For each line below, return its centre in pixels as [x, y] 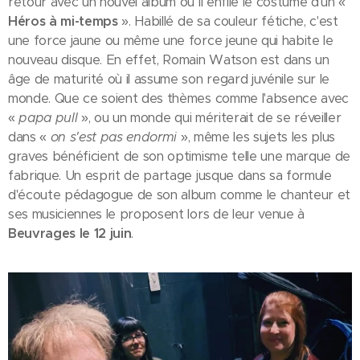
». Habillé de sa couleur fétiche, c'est [230, 21]
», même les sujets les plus [258, 137]
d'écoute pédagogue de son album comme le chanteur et [179, 195]
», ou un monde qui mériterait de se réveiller [209, 118]
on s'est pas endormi [115, 137]
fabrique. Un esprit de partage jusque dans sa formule [170, 176]
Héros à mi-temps [65, 21]
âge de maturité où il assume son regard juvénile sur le [169, 79]
